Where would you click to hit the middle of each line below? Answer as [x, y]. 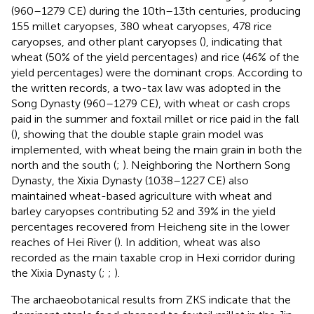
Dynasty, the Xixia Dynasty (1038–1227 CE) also [130, 180]
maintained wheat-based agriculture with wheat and [142, 196]
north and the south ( [64, 165]
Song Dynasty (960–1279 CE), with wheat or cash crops [151, 103]
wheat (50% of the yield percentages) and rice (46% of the [155, 57]
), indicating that [243, 41]
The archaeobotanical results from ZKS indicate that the [151, 299]
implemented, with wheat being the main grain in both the [157, 149]
